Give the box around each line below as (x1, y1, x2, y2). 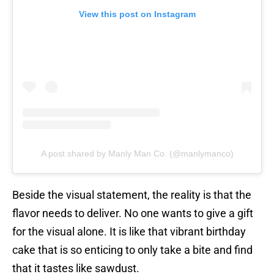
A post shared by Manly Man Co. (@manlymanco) (40, 149, 234, 159)
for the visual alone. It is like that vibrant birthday (12, 225, 246, 239)
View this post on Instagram (78, 9, 196, 20)
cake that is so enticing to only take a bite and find (12, 243, 253, 257)
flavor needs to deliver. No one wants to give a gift (12, 207, 253, 220)
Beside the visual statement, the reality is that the (12, 188, 251, 202)
